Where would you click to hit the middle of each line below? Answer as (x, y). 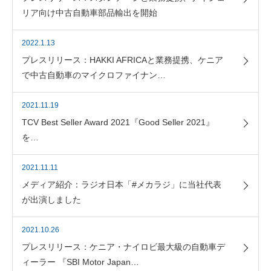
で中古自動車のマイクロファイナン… (94, 75)
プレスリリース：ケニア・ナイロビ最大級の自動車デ (123, 247)
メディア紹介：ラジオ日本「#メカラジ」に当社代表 (122, 184)
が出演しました (51, 200)
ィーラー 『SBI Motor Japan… (80, 262)
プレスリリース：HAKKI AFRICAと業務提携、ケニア (122, 60)
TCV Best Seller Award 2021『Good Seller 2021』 (118, 122)
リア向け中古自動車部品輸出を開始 (90, 13)
